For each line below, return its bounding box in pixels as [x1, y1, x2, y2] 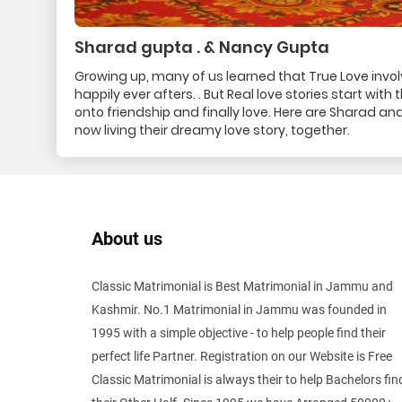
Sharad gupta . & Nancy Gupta [74, 36, 329, 59]
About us [92, 228, 162, 249]
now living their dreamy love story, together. [74, 121, 350, 140]
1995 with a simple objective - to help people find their [92, 326, 386, 340]
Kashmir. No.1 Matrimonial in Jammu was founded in [92, 302, 387, 317]
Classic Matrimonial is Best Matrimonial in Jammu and [92, 279, 393, 293]
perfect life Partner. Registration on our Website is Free [92, 349, 392, 363]
